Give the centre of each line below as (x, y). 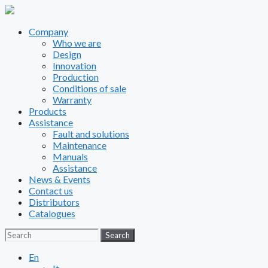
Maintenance (80, 145)
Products (48, 111)
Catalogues (52, 213)
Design (67, 54)
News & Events (60, 179)
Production (76, 77)
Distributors (54, 202)
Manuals (70, 156)
